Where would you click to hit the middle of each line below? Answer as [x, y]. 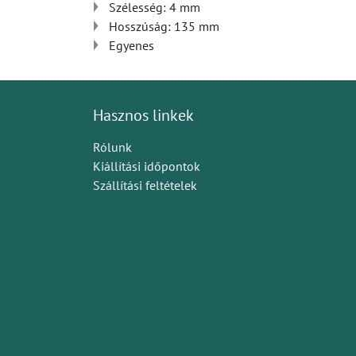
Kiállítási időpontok [147, 166]
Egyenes [132, 45]
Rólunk [112, 147]
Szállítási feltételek [145, 185]
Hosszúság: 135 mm [164, 26]
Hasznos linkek [143, 115]
